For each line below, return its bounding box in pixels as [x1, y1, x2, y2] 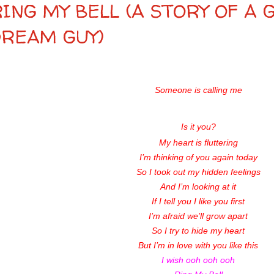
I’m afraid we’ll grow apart [149, 211, 248, 221]
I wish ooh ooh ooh [161, 255, 235, 265]
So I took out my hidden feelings [136, 167, 261, 177]
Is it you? [180, 122, 216, 132]
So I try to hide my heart [152, 226, 245, 236]
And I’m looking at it [160, 182, 236, 192]
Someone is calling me [154, 85, 242, 95]
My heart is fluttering [158, 138, 238, 148]
